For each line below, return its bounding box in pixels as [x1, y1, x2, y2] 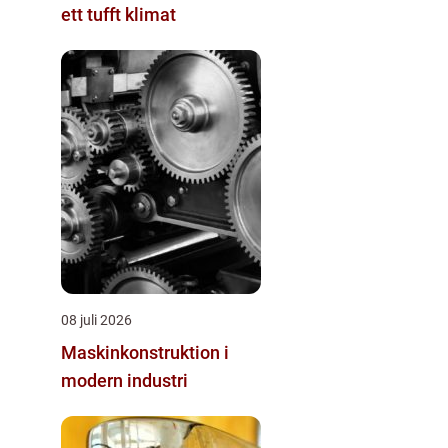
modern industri [61, 369, 188, 391]
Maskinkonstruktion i [61, 341, 229, 363]
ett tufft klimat [61, 3, 176, 25]
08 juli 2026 [61, 311, 132, 328]
